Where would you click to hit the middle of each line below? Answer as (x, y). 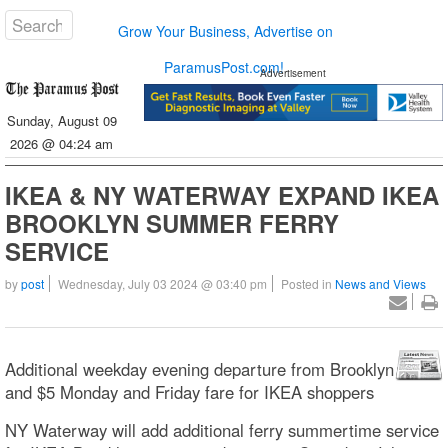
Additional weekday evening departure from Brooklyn (199, 368)
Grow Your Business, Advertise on (226, 30)
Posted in (308, 283)
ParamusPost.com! (223, 67)
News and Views (380, 283)
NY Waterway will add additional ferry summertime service (222, 429)
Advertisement (293, 72)
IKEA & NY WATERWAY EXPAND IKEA (222, 195)
